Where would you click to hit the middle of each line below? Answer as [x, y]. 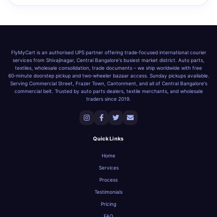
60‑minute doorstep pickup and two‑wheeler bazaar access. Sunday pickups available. [108, 76]
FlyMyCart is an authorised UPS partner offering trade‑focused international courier [108, 52]
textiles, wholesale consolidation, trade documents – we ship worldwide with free [108, 68]
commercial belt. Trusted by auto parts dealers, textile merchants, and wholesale [108, 91]
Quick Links [108, 139]
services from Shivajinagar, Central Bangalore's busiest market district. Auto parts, [108, 60]
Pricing [108, 204]
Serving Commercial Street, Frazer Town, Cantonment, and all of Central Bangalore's [108, 83]
